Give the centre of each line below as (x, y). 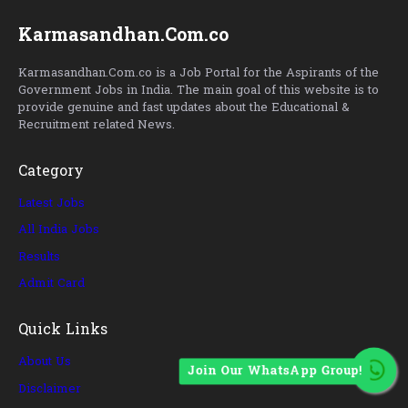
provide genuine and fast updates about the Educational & (184, 107)
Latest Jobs (51, 203)
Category (51, 173)
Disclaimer (50, 389)
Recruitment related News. (97, 125)
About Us (45, 362)
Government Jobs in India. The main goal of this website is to (199, 90)
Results (39, 257)
